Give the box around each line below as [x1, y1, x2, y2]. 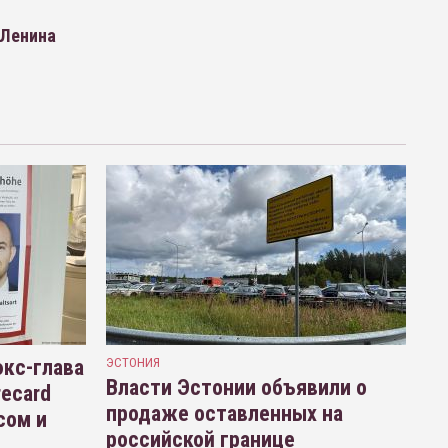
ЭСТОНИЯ [105, 354, 160, 370]
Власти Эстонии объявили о [105, 374, 367, 400]
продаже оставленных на [105, 400, 343, 426]
